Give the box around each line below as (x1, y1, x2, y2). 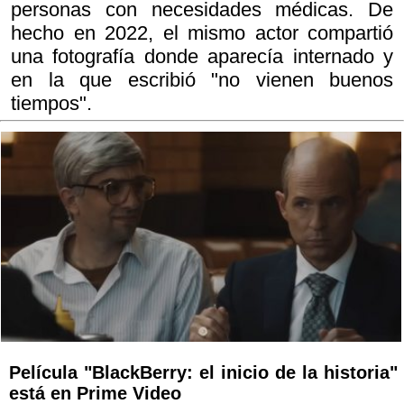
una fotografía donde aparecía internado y (11, 45, 393, 68)
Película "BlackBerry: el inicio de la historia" (9, 363, 398, 383)
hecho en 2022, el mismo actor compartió (11, 22, 393, 44)
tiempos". (11, 92, 92, 115)
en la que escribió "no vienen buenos (11, 69, 393, 91)
